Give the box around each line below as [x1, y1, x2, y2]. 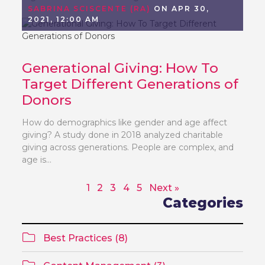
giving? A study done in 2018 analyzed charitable [22, 130, 224, 140]
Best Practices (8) [41, 232, 128, 244]
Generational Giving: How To [22, 60, 219, 76]
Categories [162, 195, 243, 211]
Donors [22, 92, 72, 108]
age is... [22, 154, 52, 165]
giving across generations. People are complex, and [22, 142, 234, 153]
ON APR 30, [151, 4, 210, 13]
